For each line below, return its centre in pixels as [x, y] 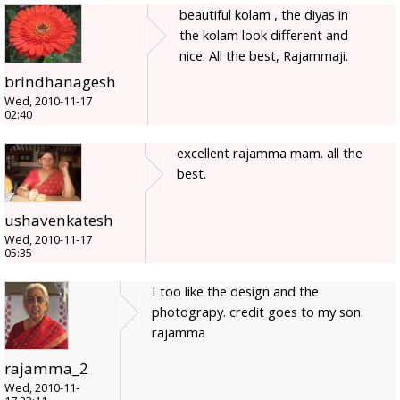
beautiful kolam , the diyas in [264, 15]
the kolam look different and [264, 35]
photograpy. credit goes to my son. [258, 312]
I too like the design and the [235, 292]
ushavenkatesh [59, 221]
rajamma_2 [46, 369]
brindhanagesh [60, 82]
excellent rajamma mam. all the [270, 153]
